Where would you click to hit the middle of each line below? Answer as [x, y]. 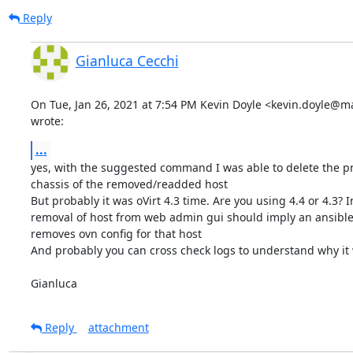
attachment [118, 327]
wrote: [47, 121]
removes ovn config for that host [116, 233]
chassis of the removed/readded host [129, 184]
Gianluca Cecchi [127, 60]
